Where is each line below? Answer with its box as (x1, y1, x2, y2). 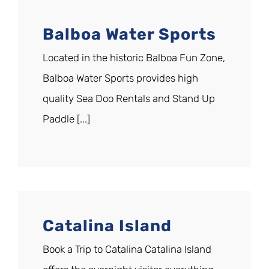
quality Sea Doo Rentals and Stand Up (43, 92, 215, 105)
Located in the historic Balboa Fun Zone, (43, 52, 225, 64)
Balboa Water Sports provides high (43, 72, 198, 85)
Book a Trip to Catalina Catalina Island (43, 243, 211, 256)
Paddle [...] (43, 113, 90, 125)
